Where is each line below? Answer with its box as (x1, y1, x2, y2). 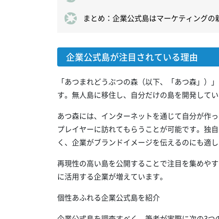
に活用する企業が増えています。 (57, 171, 167, 182)
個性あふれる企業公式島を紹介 (57, 192, 160, 203)
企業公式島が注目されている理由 (66, 50, 198, 64)
